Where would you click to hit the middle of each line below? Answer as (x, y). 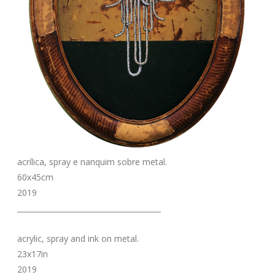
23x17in (32, 254)
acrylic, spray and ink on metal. (78, 238)
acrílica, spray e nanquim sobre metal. (92, 161)
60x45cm (35, 177)
